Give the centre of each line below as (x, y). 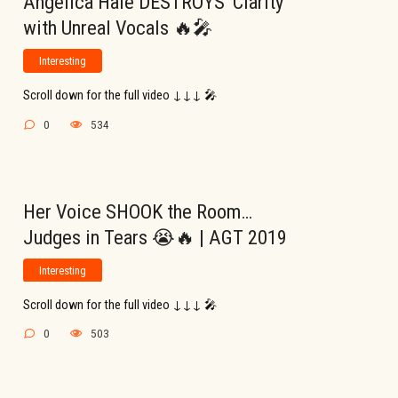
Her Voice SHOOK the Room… (138, 211)
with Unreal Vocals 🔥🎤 (118, 28)
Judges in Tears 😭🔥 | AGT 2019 (155, 237)
